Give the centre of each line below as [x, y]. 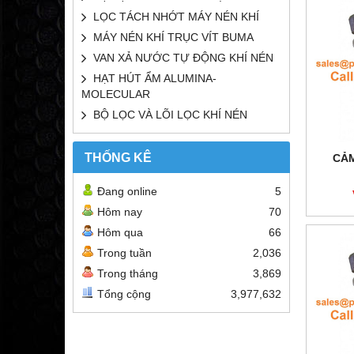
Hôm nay [120, 212]
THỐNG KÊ [118, 157]
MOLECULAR [116, 94]
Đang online [127, 191]
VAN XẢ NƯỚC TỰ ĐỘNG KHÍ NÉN [183, 58]
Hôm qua [120, 232]
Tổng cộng [124, 294]
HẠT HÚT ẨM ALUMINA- [155, 78]
